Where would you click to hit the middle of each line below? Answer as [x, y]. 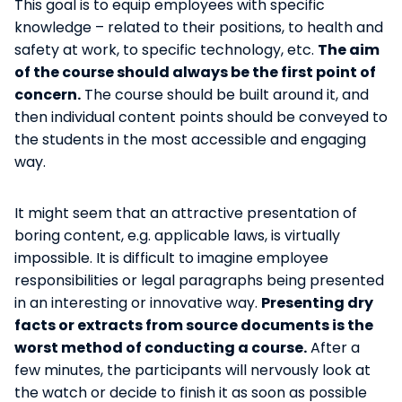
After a [333, 347]
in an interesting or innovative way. [138, 302]
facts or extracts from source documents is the [194, 325]
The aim [349, 49]
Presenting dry [317, 302]
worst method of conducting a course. [161, 347]
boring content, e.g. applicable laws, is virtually [177, 235]
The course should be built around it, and [225, 94]
